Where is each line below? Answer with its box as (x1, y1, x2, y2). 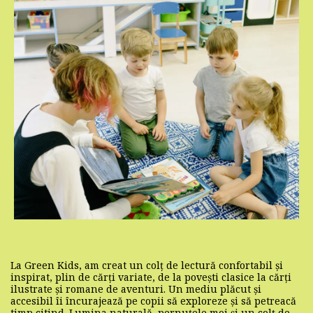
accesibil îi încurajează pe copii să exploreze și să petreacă (10, 293, 296, 307)
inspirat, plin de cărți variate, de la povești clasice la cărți (10, 270, 291, 284)
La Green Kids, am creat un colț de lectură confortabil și (10, 258, 283, 272)
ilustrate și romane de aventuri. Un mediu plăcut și (10, 282, 261, 296)
